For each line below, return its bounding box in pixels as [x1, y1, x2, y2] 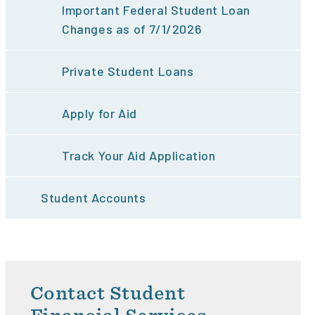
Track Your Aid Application [62, 148, 216, 164]
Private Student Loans [62, 63, 194, 79]
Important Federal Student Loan [62, 2, 251, 18]
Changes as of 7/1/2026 [62, 21, 202, 37]
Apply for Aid [62, 105, 137, 122]
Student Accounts [41, 190, 146, 206]
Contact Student [30, 283, 186, 304]
